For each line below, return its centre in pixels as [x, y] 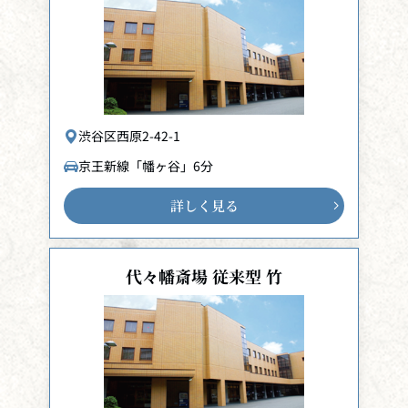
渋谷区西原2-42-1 [129, 136]
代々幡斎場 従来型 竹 [204, 276]
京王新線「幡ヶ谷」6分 [146, 166]
